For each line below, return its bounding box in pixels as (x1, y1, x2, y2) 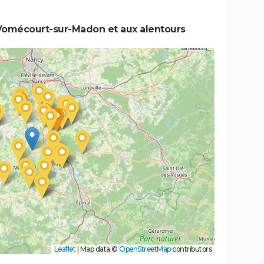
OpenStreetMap (119, 245, 171, 254)
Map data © (78, 245, 119, 254)
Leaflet (54, 245, 75, 254)
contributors (170, 245, 212, 254)
